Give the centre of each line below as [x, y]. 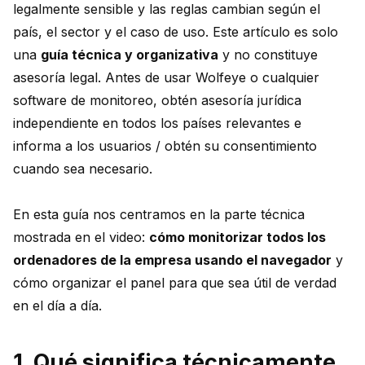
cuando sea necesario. [83, 169]
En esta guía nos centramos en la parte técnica [159, 215]
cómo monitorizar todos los [237, 237]
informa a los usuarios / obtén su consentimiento [165, 146]
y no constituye [268, 55]
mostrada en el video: [81, 237]
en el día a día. [57, 306]
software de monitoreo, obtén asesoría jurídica [157, 101]
